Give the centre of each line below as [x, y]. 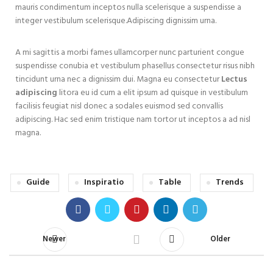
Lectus [234, 79]
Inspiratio [104, 182]
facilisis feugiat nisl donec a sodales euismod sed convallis [119, 106]
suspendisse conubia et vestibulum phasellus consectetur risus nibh [135, 66]
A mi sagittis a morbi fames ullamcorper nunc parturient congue [130, 52]
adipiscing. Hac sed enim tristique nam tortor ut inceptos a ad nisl [133, 119]
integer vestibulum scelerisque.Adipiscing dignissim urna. [116, 21]
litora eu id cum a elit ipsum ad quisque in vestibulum [153, 93]
